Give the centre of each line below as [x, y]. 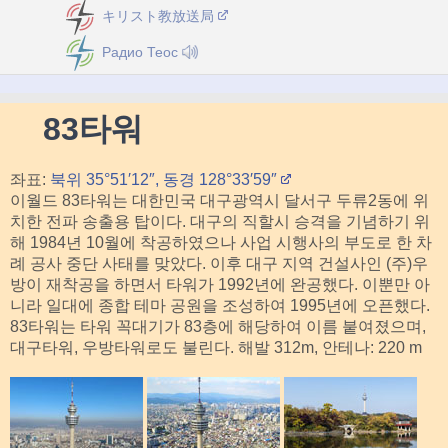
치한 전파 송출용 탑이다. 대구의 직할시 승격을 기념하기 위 [220, 221]
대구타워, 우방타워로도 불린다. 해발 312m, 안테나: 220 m [216, 347]
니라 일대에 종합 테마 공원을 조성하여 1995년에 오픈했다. [220, 305]
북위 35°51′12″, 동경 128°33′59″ [165, 179]
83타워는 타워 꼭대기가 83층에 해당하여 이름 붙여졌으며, [218, 326]
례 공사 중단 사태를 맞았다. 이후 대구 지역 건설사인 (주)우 [219, 263]
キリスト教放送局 [158, 15]
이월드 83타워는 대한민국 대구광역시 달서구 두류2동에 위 [219, 200]
